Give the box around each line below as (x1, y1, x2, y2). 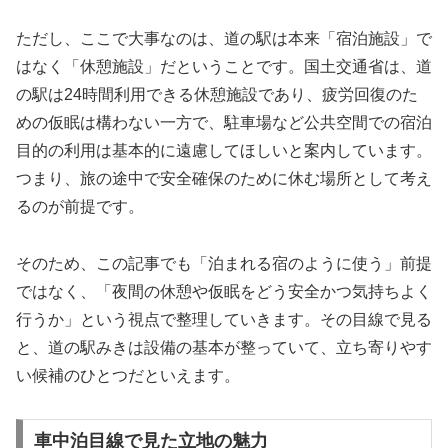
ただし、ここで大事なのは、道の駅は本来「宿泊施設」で (16, 29, 432, 47)
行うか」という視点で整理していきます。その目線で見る (16, 310, 432, 328)
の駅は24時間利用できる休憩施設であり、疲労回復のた (16, 85, 418, 103)
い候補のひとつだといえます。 (16, 366, 240, 384)
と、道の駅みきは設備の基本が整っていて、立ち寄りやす (16, 338, 432, 356)
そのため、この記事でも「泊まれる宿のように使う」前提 (16, 254, 432, 272)
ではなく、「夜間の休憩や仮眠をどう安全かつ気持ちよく (16, 282, 432, 300)
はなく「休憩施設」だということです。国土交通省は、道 (16, 57, 432, 75)
